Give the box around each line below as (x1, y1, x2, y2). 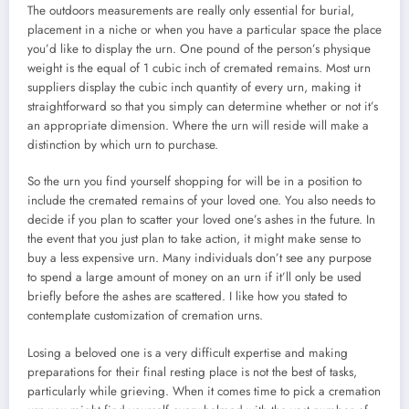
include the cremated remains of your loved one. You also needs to (27, 192, 375, 210)
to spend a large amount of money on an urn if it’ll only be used (27, 268, 362, 287)
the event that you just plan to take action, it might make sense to (27, 230, 361, 248)
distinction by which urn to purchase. (27, 136, 218, 154)
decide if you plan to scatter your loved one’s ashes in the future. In (27, 211, 375, 229)
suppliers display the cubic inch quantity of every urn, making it (27, 79, 361, 97)
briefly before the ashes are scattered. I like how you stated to (27, 288, 347, 306)
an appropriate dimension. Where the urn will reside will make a (27, 117, 369, 135)
